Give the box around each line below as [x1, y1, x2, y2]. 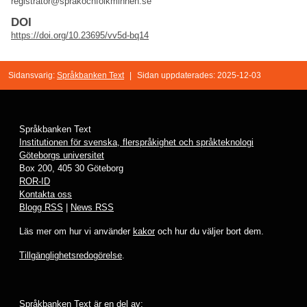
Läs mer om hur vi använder [19, 226, 133, 237]
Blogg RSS [19, 202, 63, 213]
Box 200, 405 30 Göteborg [19, 163, 123, 174]
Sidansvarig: [8, 71, 57, 81]
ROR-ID [19, 176, 50, 187]
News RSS [71, 202, 114, 213]
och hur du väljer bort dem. [155, 226, 264, 237]
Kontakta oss [19, 189, 72, 200]
